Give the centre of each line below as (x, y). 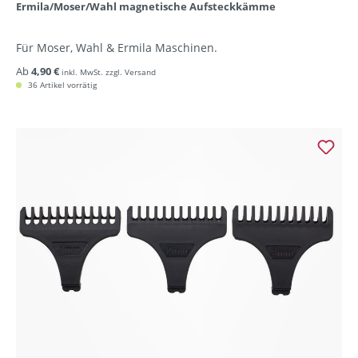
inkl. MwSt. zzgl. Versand (109, 72)
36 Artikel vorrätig (61, 85)
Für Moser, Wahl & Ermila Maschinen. (117, 48)
